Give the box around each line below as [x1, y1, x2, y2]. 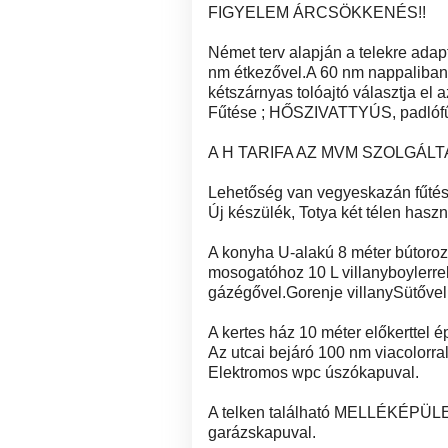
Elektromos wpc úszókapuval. [208, 363, 419, 381]
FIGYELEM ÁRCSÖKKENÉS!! [208, 3, 426, 21]
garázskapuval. [208, 423, 316, 441]
